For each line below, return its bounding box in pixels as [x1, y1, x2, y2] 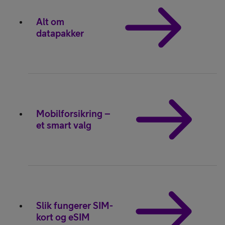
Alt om [36, 16, 64, 27]
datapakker [36, 27, 84, 39]
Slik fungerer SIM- [36, 199, 113, 211]
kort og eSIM [36, 211, 90, 222]
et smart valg [36, 119, 91, 131]
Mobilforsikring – [36, 107, 110, 119]
